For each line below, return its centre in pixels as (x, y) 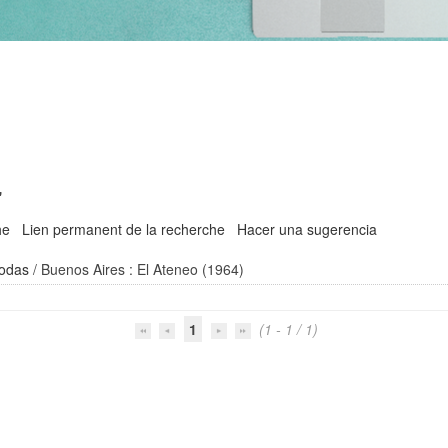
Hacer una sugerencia (307, 229)
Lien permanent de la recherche (124, 229)
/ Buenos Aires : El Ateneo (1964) (137, 269)
